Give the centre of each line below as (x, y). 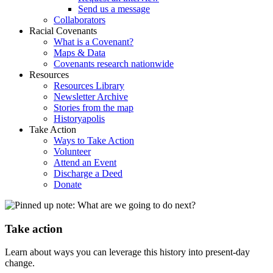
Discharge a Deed (88, 173)
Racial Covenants (63, 31)
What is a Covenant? (94, 42)
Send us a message (114, 9)
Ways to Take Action (94, 140)
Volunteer (72, 151)
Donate (68, 184)
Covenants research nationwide (114, 64)
